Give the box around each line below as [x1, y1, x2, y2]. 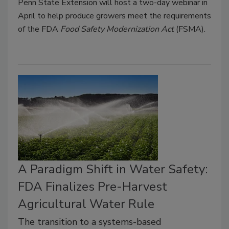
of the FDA [18, 23, 60, 35]
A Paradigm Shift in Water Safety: [18, 161, 208, 178]
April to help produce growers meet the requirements [18, 10, 211, 21]
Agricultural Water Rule [18, 196, 154, 213]
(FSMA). [174, 23, 205, 35]
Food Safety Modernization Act [60, 23, 174, 35]
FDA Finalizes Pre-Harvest [18, 178, 167, 195]
